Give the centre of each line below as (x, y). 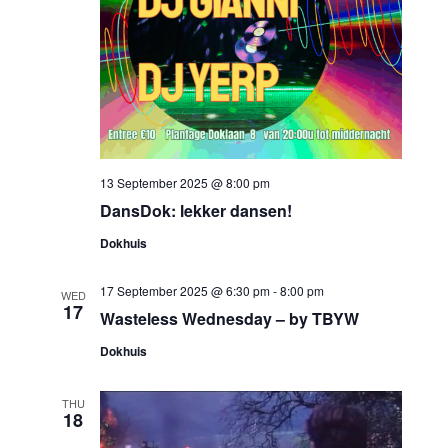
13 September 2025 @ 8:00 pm (185, 182)
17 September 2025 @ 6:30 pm (185, 290)
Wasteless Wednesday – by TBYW (230, 318)
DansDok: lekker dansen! (196, 210)
